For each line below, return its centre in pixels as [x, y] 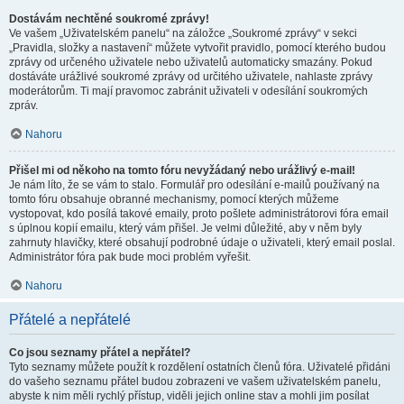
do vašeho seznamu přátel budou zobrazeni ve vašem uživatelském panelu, [195, 381]
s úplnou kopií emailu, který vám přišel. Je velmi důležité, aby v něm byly [185, 228]
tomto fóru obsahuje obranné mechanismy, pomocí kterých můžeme [174, 199]
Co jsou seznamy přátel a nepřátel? [100, 353]
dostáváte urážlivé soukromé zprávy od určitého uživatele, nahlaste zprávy [191, 77]
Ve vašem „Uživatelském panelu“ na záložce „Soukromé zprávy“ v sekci [183, 33]
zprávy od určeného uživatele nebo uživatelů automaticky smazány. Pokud [191, 62]
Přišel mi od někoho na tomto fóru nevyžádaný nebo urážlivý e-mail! [182, 170]
